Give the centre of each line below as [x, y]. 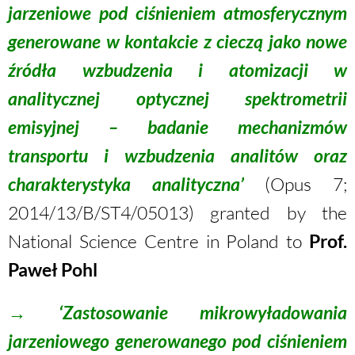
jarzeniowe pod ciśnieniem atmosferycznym [177, 13]
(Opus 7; [296, 184]
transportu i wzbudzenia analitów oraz [177, 155]
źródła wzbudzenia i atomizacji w [177, 70]
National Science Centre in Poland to [158, 241]
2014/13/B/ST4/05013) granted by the [177, 212]
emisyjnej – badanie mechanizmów [177, 127]
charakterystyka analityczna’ [126, 184]
